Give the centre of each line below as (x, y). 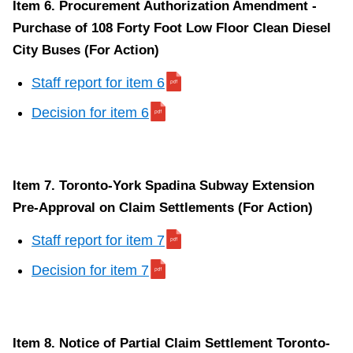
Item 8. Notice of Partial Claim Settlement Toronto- (171, 344)
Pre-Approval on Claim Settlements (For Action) (163, 208)
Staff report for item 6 (98, 83)
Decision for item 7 (90, 271)
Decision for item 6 (90, 113)
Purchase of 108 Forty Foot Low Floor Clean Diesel (172, 28)
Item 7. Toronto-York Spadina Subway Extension (163, 186)
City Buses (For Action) (86, 50)
